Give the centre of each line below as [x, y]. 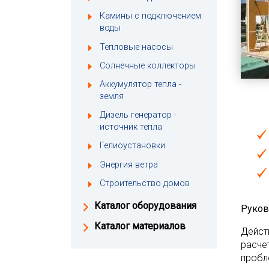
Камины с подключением [150, 16]
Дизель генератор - [138, 115]
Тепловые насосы [136, 47]
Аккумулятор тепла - [141, 84]
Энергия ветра [129, 165]
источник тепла [131, 127]
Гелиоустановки [132, 146]
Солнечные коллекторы [148, 65]
